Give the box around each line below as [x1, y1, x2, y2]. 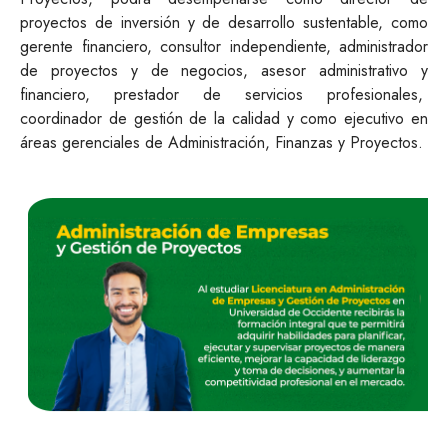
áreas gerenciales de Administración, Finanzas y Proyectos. [20, 131, 423, 154]
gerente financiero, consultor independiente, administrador [20, 35, 428, 58]
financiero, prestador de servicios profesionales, [20, 83, 428, 106]
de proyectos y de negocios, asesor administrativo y [20, 59, 428, 82]
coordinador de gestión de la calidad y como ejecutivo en [20, 107, 428, 130]
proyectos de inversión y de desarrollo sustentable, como [20, 11, 428, 34]
